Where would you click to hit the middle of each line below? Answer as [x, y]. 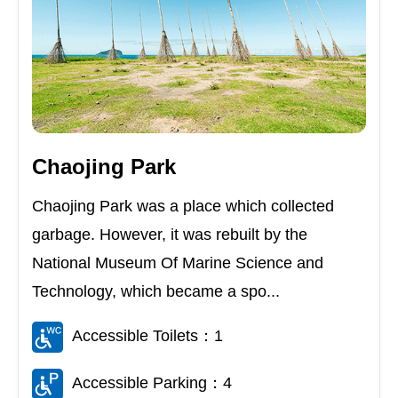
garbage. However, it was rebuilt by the [170, 235]
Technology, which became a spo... [156, 292]
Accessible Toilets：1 [147, 336]
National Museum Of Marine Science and [178, 263]
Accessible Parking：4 [152, 383]
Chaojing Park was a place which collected [183, 207]
